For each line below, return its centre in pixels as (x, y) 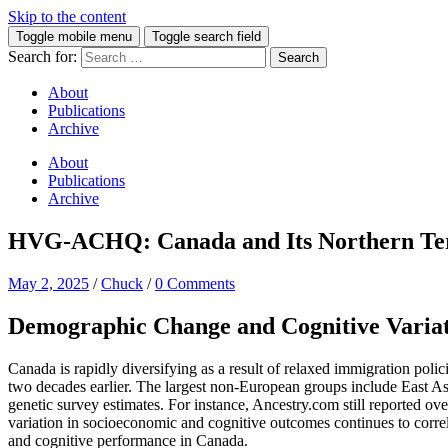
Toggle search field (206, 36)
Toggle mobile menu (74, 36)
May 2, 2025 (48, 283)
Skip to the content (67, 16)
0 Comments (195, 283)
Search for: (42, 56)
